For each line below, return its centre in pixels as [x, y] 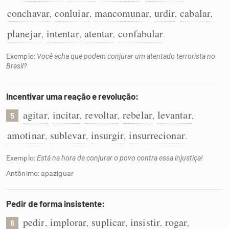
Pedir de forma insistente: [55, 203]
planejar [24, 33]
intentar [63, 33]
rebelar [138, 115]
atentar [99, 33]
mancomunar [122, 13]
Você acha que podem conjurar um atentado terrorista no [126, 56]
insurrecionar [157, 135]
